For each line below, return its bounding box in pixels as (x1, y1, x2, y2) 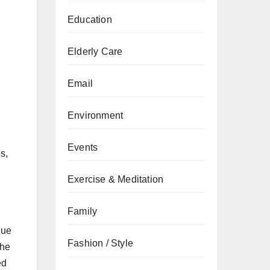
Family (67, 206, 98, 216)
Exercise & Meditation (67, 174, 164, 184)
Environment (67, 110, 124, 121)
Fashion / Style (67, 238, 133, 248)
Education (67, 14, 112, 25)
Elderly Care (67, 46, 123, 57)
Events (67, 142, 98, 152)
